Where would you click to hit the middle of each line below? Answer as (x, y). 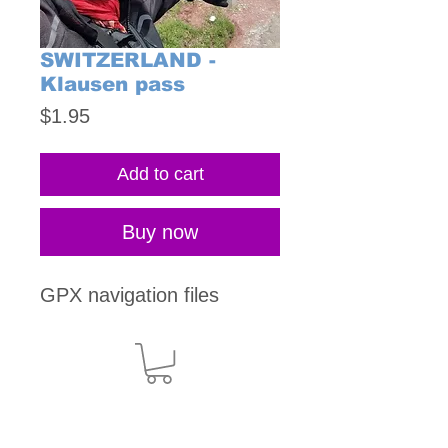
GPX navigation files (129, 295)
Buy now (160, 232)
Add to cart (160, 174)
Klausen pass (112, 84)
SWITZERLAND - (128, 60)
